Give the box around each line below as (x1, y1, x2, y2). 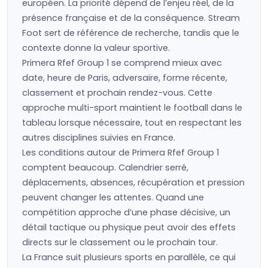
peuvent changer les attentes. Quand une (22, 191, 204, 203)
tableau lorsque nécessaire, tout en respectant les (22, 117, 242, 129)
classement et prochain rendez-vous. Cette (22, 87, 212, 99)
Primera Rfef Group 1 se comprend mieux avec (22, 57, 222, 69)
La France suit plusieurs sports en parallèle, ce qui (22, 251, 236, 263)
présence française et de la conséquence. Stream (22, 12, 240, 24)
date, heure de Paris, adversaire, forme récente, (22, 72, 227, 84)
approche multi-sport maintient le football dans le (22, 102, 242, 114)
